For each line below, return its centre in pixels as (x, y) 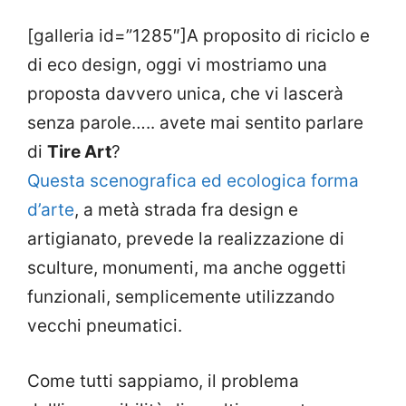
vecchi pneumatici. (105, 326)
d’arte (51, 210)
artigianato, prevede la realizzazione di (186, 239)
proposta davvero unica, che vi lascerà (185, 94)
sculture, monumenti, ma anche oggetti (187, 268)
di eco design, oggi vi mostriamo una (177, 65)
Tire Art (79, 152)
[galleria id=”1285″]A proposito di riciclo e (198, 36)
